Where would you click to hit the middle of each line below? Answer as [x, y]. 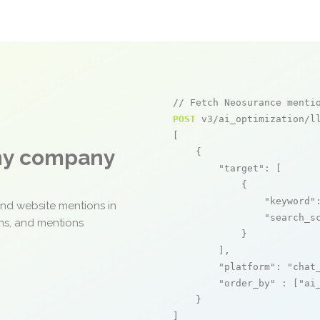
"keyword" [290, 201]
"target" [241, 168]
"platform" [247, 267]
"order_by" [247, 283]
